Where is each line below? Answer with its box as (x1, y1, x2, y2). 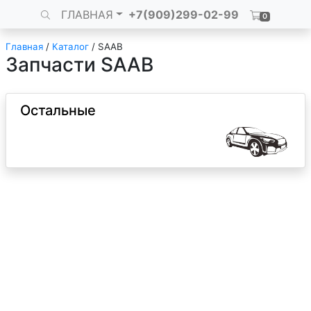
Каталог (52, 41, 89, 52)
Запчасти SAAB (6, 53, 153, 76)
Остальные (20, 102, 96, 119)
